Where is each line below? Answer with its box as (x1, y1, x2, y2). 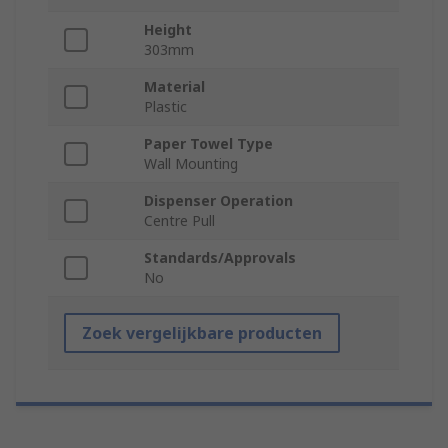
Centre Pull (144, 211, 215, 231)
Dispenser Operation (144, 191, 293, 211)
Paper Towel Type (144, 134, 273, 154)
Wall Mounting (144, 154, 238, 174)
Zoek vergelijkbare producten (82, 322, 322, 345)
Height (144, 20, 192, 40)
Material (144, 77, 205, 97)
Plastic (144, 97, 187, 117)
